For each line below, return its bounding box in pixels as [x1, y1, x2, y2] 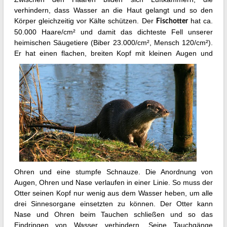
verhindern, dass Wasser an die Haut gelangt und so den [14, 6, 213, 15]
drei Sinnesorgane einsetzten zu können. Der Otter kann [14, 200, 213, 208]
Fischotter [156, 18, 188, 25]
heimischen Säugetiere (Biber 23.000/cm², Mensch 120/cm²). [14, 39, 213, 47]
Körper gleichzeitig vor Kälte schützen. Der [14, 17, 156, 25]
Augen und [176, 49, 213, 58]
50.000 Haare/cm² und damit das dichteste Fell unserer [14, 28, 213, 36]
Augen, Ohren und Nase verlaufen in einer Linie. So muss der [14, 178, 213, 187]
